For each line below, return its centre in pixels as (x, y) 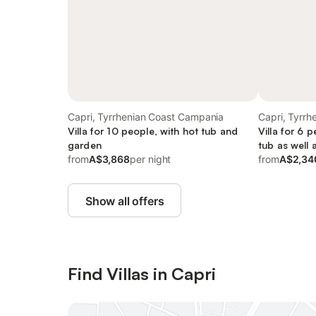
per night (151, 159)
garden (85, 145)
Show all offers (125, 201)
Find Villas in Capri (142, 274)
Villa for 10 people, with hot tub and (153, 131)
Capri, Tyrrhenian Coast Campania (146, 117)
